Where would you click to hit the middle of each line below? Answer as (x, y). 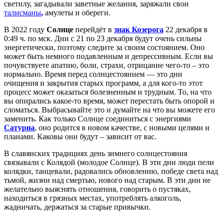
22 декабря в (186, 29)
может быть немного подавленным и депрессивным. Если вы (109, 56)
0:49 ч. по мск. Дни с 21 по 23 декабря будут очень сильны (103, 38)
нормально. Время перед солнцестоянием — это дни (93, 74)
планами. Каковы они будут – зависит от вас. (80, 136)
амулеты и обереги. (77, 12)
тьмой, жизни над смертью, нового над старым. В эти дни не (107, 180)
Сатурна (19, 127)
